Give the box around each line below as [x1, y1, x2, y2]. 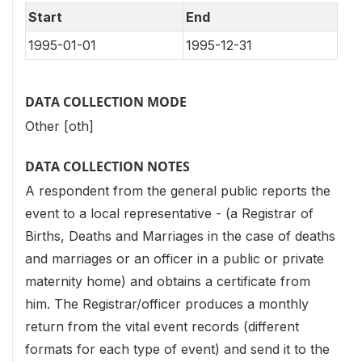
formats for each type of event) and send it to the [25, 341, 330, 358]
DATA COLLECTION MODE [25, 92, 187, 111]
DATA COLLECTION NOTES [25, 158, 190, 176]
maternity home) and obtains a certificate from [25, 273, 310, 290]
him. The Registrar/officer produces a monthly [25, 296, 309, 313]
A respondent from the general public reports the [25, 183, 330, 200]
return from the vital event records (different [25, 318, 299, 335]
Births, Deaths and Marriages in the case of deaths [25, 228, 335, 245]
